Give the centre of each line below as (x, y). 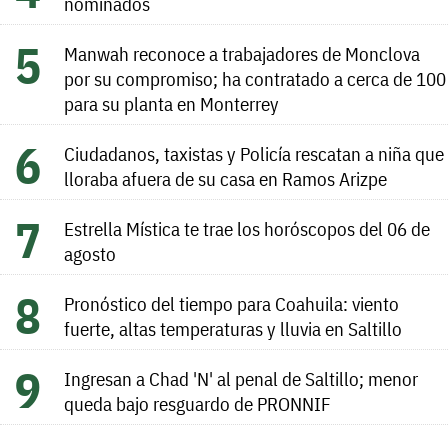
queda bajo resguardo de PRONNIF (197, 403)
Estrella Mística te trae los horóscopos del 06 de (247, 228)
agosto (90, 253)
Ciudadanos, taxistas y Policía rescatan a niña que (254, 153)
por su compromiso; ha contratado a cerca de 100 (255, 78)
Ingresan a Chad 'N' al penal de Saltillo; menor (241, 378)
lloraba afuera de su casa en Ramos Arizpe (225, 178)
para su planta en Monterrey (171, 103)
